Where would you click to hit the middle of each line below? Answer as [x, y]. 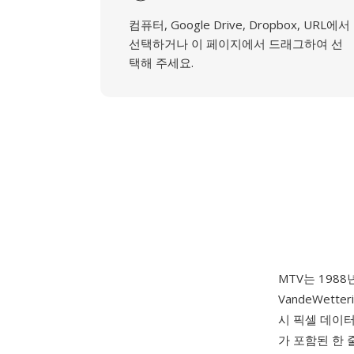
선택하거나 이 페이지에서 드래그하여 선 [236, 43]
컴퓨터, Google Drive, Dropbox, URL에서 [239, 24]
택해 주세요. [161, 62]
